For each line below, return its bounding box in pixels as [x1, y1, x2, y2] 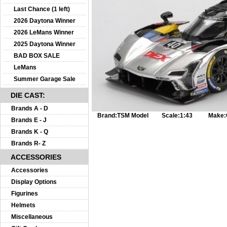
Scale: [162, 112, 180, 120]
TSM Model [117, 112, 148, 120]
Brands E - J [11, 117, 47, 124]
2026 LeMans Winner [14, 29, 74, 36]
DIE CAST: [11, 91, 45, 99]
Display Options [11, 178, 57, 185]
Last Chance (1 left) [14, 6, 70, 13]
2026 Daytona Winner [14, 17, 75, 24]
